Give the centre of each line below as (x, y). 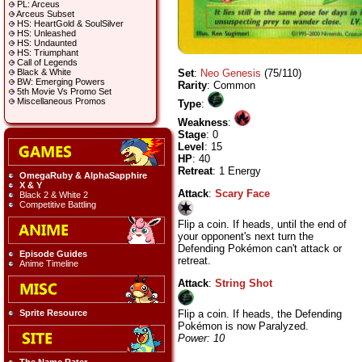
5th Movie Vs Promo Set (64, 92)
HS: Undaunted (47, 43)
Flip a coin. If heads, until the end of (262, 224)
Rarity (192, 85)
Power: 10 (201, 338)
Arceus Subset (45, 14)
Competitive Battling (58, 205)
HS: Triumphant (48, 53)
